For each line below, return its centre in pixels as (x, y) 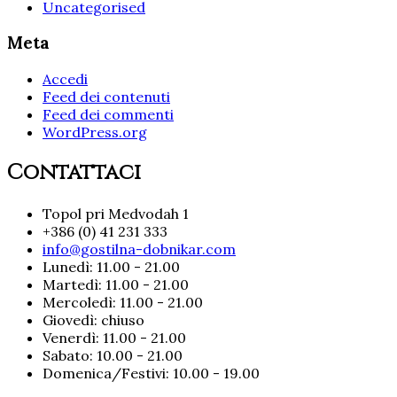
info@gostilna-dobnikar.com (139, 249)
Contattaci (74, 172)
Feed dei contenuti (106, 97)
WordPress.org (95, 132)
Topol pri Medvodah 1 (116, 213)
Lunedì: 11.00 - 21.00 (111, 266)
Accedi (65, 79)
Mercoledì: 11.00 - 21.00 (123, 302)
